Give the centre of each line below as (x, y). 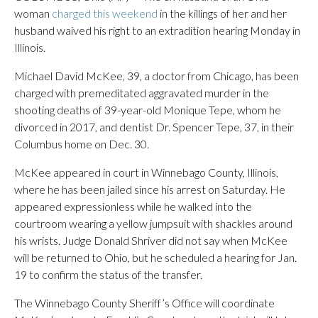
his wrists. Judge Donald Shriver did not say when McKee (151, 240)
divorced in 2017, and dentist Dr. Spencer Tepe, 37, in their (154, 127)
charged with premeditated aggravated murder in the (142, 93)
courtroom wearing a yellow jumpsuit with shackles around (153, 223)
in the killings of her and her (222, 13)
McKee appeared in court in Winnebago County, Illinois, (146, 172)
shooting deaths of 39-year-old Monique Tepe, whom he (148, 110)
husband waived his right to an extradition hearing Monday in (157, 30)
